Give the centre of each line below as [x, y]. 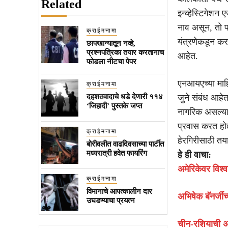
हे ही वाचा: [194, 154]
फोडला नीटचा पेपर [111, 61]
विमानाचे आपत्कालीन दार [119, 191]
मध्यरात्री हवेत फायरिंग [117, 153]
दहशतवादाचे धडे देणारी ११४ [124, 96]
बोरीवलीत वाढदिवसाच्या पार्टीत [125, 144]
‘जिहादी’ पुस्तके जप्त [114, 106]
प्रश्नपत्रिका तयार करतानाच [125, 52]
